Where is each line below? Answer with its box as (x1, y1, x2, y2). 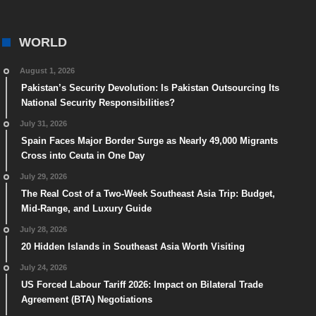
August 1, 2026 (19, 66, 75, 75)
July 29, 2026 (19, 171, 67, 181)
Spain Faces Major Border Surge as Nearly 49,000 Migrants (20, 135, 278, 146)
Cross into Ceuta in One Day (20, 150, 145, 161)
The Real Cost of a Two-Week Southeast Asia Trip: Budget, (20, 188, 275, 199)
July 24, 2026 (19, 262, 67, 272)
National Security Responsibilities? (20, 97, 175, 108)
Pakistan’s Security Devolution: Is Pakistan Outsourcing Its (20, 82, 279, 93)
